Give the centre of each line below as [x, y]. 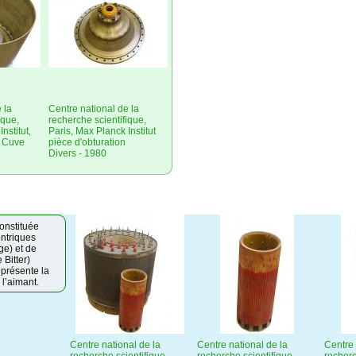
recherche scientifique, [97, 120]
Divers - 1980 [77, 154]
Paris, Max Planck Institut [102, 132]
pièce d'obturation [87, 143]
